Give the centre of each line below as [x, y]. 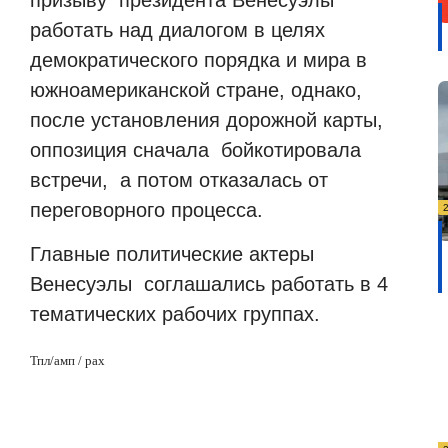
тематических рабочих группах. [175, 314]
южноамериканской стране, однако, [196, 89]
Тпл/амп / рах [67, 361]
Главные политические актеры [172, 254]
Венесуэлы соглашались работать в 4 [209, 284]
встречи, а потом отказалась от [182, 179]
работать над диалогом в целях [177, 29]
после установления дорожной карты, [206, 119]
